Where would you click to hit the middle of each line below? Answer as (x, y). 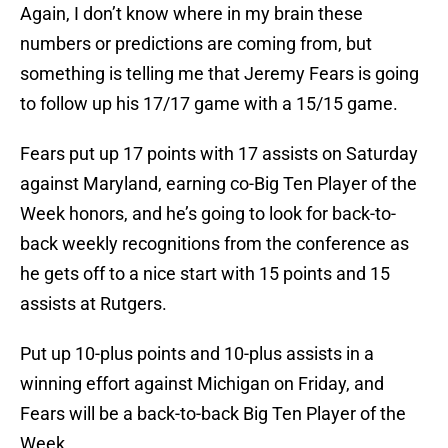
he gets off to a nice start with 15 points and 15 (205, 274)
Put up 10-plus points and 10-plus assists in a (197, 354)
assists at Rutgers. (93, 304)
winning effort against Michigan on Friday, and (202, 384)
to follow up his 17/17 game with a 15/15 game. (209, 104)
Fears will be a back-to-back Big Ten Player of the (213, 414)
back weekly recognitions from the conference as (214, 244)
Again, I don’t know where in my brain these (191, 14)
